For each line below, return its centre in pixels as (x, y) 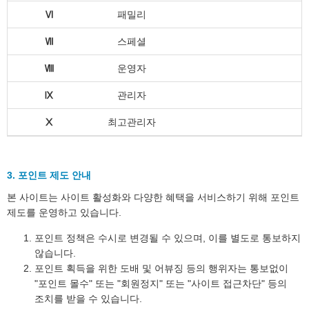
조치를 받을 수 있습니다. (88, 299)
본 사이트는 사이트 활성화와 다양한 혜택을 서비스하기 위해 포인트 (153, 197)
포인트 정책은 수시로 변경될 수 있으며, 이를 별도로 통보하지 (168, 238)
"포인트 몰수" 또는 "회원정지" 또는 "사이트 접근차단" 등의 (161, 283)
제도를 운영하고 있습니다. (64, 212)
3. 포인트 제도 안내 (49, 175)
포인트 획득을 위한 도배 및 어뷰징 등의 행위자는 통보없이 (161, 268)
